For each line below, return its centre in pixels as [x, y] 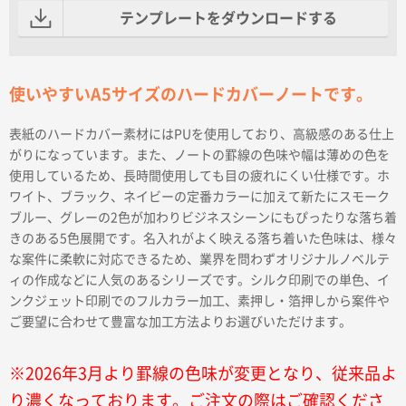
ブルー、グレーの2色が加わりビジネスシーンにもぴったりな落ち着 [203, 218]
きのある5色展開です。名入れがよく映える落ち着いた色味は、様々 [203, 239]
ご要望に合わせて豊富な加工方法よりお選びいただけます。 [180, 322]
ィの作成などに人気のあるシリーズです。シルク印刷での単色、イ [199, 280]
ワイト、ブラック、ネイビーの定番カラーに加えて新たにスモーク [199, 197]
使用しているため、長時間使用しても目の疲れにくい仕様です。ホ [199, 176]
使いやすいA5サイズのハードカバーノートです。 [191, 95]
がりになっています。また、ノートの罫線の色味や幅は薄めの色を [199, 155]
